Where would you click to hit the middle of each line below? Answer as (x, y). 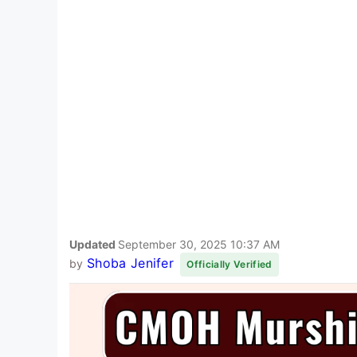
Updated (94, 244)
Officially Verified (229, 264)
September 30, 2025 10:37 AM (199, 244)
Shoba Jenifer (130, 263)
